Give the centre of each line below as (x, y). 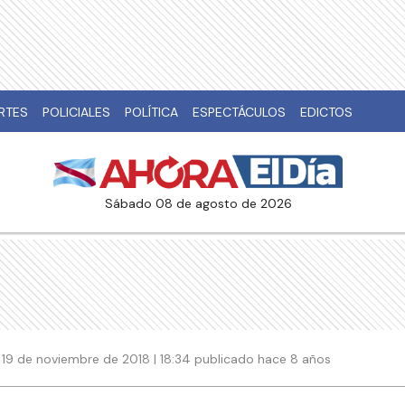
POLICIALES (76, 112)
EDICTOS (326, 112)
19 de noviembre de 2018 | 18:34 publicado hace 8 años (166, 358)
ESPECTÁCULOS (239, 112)
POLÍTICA (151, 112)
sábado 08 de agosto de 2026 (202, 204)
